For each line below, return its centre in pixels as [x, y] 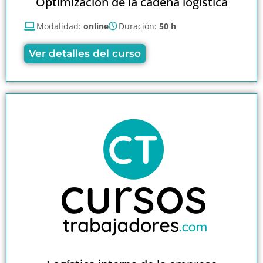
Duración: [139, 26]
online [96, 26]
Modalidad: [60, 26]
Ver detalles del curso [85, 53]
